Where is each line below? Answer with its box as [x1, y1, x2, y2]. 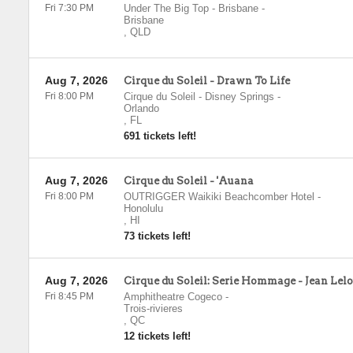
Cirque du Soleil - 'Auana [123, 175, 254, 187]
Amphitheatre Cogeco [123, 291, 222, 303]
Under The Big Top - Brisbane [123, 2, 258, 14]
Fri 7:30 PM [44, 2, 94, 13]
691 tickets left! [123, 130, 196, 142]
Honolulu [123, 203, 163, 214]
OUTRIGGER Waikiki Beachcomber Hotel [123, 191, 314, 203]
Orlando [123, 102, 159, 114]
